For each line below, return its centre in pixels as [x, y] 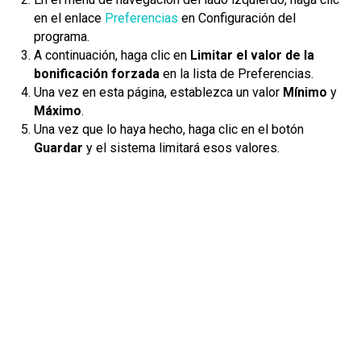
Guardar [60, 148]
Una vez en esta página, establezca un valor [158, 92]
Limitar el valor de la [251, 55]
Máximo [58, 111]
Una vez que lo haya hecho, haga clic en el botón [169, 129]
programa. [62, 37]
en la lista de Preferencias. [238, 74]
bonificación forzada [98, 74]
